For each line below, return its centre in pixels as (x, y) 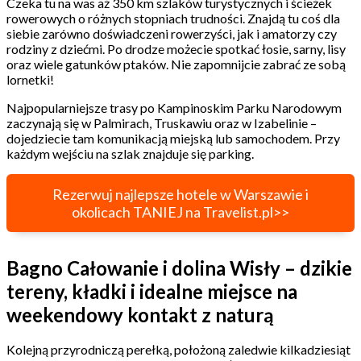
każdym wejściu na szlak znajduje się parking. (131, 153)
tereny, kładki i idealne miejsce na (152, 291)
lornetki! (31, 79)
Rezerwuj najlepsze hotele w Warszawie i (180, 194)
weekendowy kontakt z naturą (140, 314)
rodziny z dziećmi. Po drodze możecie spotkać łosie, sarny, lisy (176, 48)
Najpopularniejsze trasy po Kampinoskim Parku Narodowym (174, 107)
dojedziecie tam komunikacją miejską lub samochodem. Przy (173, 138)
